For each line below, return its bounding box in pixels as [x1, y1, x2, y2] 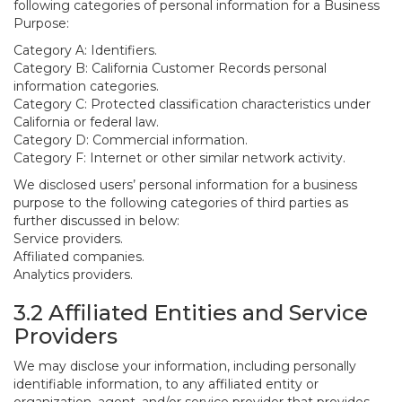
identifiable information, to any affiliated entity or [13, 376, 319, 392]
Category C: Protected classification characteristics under [13, 96, 371, 112]
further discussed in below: [13, 213, 179, 229]
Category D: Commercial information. [13, 132, 248, 148]
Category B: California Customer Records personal [13, 60, 327, 76]
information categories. [13, 78, 159, 94]
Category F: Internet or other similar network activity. [13, 150, 345, 166]
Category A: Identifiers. [13, 42, 157, 58]
